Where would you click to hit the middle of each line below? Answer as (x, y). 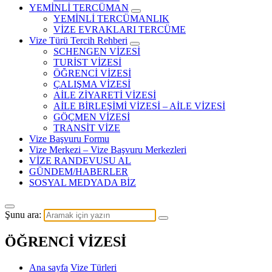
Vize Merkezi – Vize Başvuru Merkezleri (108, 149)
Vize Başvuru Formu (69, 138)
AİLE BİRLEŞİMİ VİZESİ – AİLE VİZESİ (139, 106)
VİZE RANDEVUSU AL (80, 160)
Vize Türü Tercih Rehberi (78, 40)
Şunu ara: (23, 214)
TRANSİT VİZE (87, 127)
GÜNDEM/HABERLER (79, 171)
